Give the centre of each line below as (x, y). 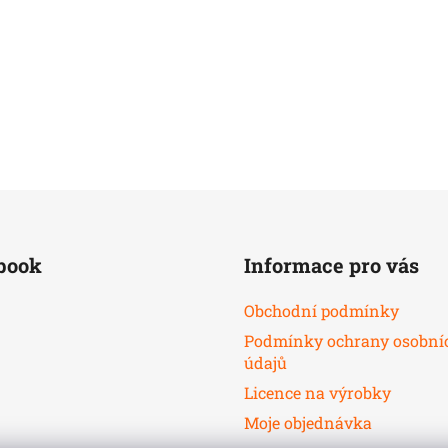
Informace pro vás (331, 264)
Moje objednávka (308, 422)
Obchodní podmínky (321, 310)
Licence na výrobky (317, 392)
